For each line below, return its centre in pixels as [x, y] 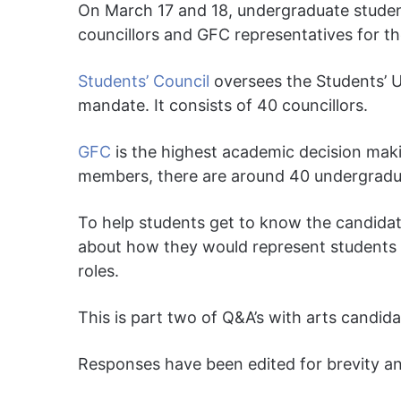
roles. [98, 270]
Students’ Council [146, 81]
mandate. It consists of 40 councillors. [223, 105]
